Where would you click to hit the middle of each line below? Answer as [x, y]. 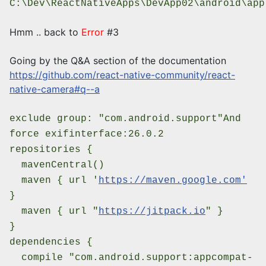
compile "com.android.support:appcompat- [131, 258]
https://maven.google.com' [173, 181]
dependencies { [51, 243]
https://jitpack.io [152, 212]
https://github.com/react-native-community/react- [122, 75]
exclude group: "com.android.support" [116, 119]
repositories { [51, 150]
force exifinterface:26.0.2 [87, 134]
